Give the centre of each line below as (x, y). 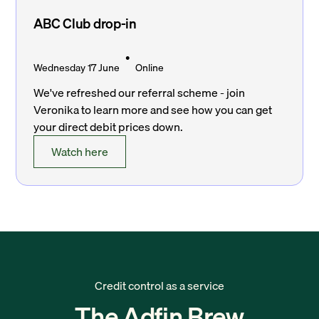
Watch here (80, 152)
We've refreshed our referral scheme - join (140, 93)
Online (150, 68)
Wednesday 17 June (77, 68)
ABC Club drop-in (85, 24)
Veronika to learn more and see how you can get (153, 110)
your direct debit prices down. (109, 127)
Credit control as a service (159, 286)
